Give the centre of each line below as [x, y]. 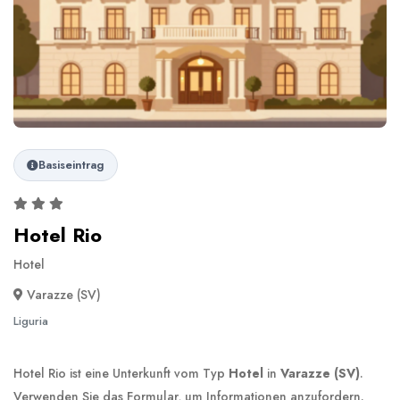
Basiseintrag [71, 165]
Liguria [31, 321]
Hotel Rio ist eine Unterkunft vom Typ [121, 374]
